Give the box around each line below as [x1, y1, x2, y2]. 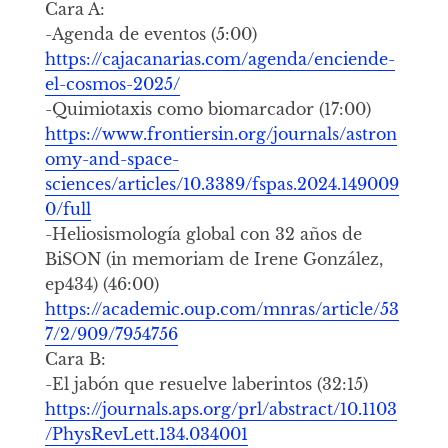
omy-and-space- [44, 148, 179, 169]
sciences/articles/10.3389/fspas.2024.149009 [44, 173, 399, 194]
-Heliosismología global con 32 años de [44, 223, 362, 244]
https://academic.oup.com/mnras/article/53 [44, 298, 399, 319]
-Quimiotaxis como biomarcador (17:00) [44, 98, 371, 119]
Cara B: [44, 348, 106, 369]
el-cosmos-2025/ [44, 73, 180, 94]
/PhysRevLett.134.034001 [44, 423, 248, 444]
